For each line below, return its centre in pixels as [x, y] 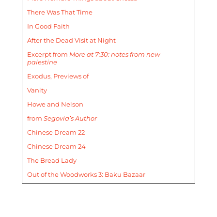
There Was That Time [60, 12]
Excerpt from [47, 54]
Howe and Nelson [55, 104]
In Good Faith [48, 26]
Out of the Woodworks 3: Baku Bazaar [86, 175]
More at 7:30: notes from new [114, 54]
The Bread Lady [52, 161]
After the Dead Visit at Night [71, 40]
